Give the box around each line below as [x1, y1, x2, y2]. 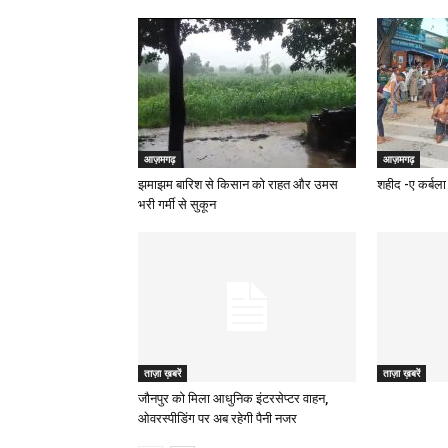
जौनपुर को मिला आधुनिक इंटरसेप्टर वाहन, [138, 391, 328, 406]
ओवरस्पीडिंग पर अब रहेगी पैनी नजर [138, 411, 297, 426]
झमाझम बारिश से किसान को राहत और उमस [138, 177, 338, 192]
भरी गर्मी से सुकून [138, 197, 216, 212]
